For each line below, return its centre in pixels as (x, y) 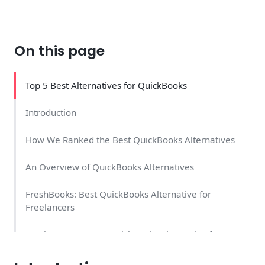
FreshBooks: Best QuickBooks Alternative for (118, 194)
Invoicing (44, 248)
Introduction (51, 113)
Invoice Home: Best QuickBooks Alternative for (123, 235)
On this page (59, 51)
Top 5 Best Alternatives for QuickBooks (106, 85)
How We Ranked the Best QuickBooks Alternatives (130, 140)
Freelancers (50, 207)
